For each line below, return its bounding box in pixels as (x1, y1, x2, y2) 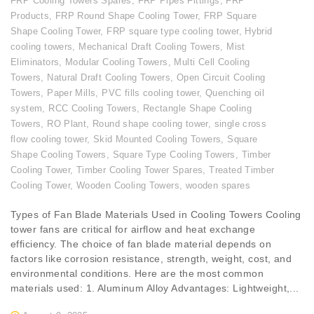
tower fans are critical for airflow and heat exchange (11, 224, 256, 235)
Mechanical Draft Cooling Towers (78, 41, 221, 53)
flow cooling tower (11, 134, 88, 145)
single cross (214, 118, 267, 130)
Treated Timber (209, 165, 275, 176)
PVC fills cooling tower (102, 88, 200, 99)
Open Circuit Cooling (176, 72, 266, 83)
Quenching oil (205, 88, 265, 99)
